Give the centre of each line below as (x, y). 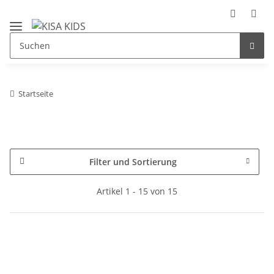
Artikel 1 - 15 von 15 (137, 191)
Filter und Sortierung (133, 161)
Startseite (36, 93)
